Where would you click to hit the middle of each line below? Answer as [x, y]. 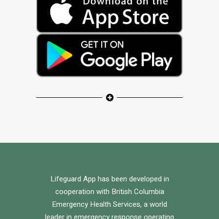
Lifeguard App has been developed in [109, 179]
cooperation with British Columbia [109, 192]
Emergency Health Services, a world [109, 205]
